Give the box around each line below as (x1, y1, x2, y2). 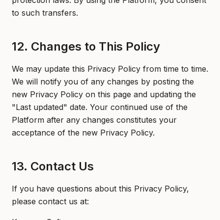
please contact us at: (12, 196, 89, 206)
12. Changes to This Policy (12, 39, 160, 54)
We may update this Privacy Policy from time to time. (12, 64, 208, 74)
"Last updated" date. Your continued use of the (12, 102, 188, 112)
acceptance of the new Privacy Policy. (12, 128, 155, 137)
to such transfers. (12, 8, 78, 18)
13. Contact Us (12, 159, 94, 173)
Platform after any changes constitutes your (12, 115, 177, 125)
